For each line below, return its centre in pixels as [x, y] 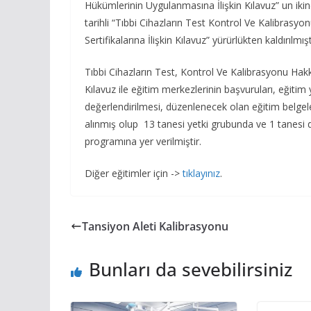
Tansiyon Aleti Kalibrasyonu [155, 226]
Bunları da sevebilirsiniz [191, 269]
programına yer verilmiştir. [143, 141]
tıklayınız [201, 173]
